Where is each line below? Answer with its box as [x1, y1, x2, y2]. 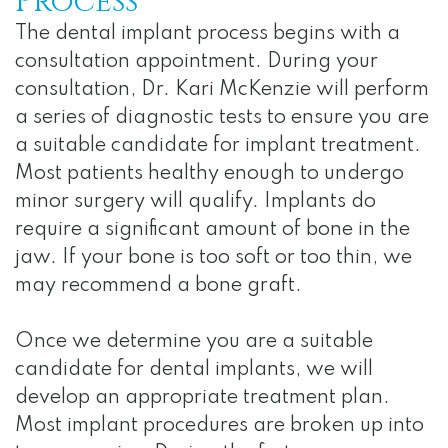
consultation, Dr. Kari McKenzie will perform [15, 80, 429, 101]
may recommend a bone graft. [15, 276, 302, 297]
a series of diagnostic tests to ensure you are [15, 108, 429, 129]
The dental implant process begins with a [15, 24, 400, 45]
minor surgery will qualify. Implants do [15, 192, 376, 213]
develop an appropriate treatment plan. [15, 388, 390, 409]
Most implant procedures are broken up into [15, 416, 424, 437]
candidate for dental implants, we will [15, 360, 373, 381]
